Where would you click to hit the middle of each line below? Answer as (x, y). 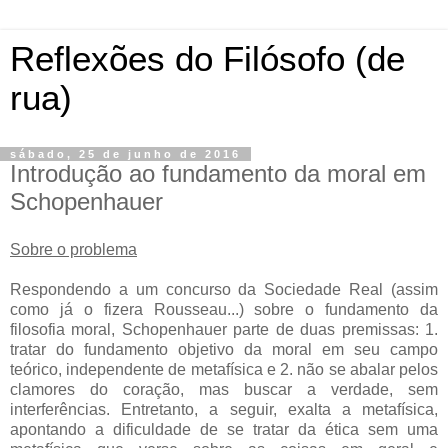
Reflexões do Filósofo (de (207, 59)
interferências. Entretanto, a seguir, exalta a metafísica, (224, 409)
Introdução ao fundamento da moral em (218, 173)
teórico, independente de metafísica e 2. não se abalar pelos (224, 369)
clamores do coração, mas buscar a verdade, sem (224, 389)
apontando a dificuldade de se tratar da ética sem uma (224, 429)
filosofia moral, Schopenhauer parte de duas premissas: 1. (224, 329)
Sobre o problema (73, 249)
